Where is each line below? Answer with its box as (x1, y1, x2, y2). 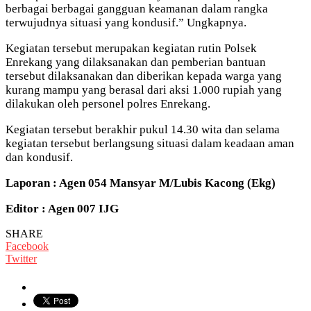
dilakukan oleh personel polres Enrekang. (6, 96, 210, 110)
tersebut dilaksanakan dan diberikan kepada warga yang (6, 69, 282, 83)
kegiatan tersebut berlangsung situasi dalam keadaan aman (6, 136, 294, 150)
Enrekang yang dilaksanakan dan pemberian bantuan (6, 55, 266, 69)
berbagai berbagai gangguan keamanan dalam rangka (6, 1, 268, 15)
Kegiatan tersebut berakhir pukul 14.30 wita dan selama (6, 122, 280, 136)
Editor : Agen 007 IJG (6, 201, 119, 215)
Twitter (6, 252, 37, 264)
